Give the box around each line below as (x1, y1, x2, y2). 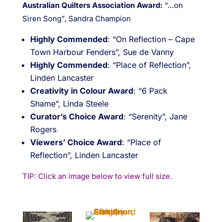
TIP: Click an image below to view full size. (22, 171, 172, 181)
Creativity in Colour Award (30, 86, 133, 96)
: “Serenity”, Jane (123, 111, 187, 122)
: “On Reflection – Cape (107, 34, 195, 45)
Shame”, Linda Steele (30, 99, 109, 109)
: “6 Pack (133, 86, 167, 96)
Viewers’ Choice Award (30, 137, 122, 148)
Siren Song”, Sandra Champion (22, 14, 131, 24)
